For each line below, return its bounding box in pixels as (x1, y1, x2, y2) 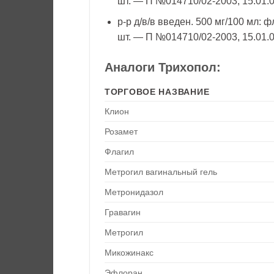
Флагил (105, 147, 134, 157)
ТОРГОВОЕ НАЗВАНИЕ (105, 87, 210, 97)
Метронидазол (105, 187, 163, 198)
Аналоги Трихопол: (105, 61, 221, 75)
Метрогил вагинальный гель (105, 167, 217, 177)
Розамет (105, 127, 138, 137)
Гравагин (105, 207, 141, 218)
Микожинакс (105, 248, 154, 258)
